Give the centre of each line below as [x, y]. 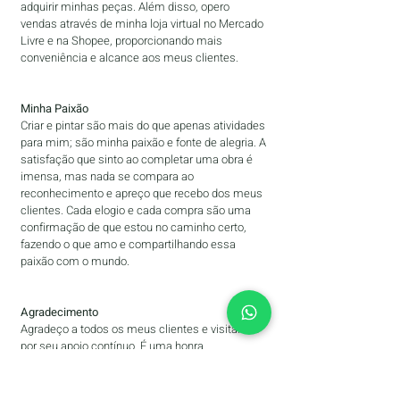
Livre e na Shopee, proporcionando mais [121, 41]
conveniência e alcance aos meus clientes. [129, 58]
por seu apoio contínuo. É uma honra [112, 346]
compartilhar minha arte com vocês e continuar [140, 363]
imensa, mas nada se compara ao [107, 176]
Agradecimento [59, 312]
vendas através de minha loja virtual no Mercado [142, 24]
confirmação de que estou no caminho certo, [133, 227]
